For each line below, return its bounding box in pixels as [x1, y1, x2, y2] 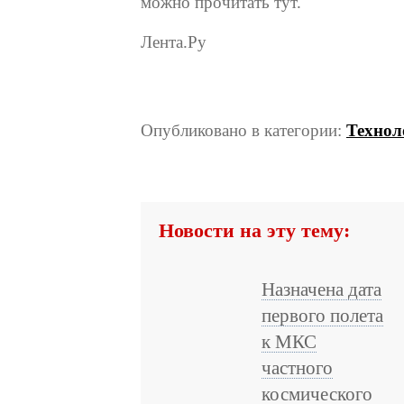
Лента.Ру [141, 32, 207, 51]
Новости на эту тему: [159, 220, 350, 242]
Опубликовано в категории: [141, 121, 346, 140]
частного [262, 358, 333, 378]
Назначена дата [262, 280, 381, 299]
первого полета [262, 306, 383, 326]
